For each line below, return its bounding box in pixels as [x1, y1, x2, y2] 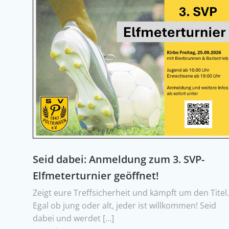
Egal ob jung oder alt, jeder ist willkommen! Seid [33, 200, 217, 211]
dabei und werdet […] [33, 213, 114, 224]
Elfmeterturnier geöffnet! [33, 169, 159, 182]
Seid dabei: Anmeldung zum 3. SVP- [33, 152, 205, 166]
